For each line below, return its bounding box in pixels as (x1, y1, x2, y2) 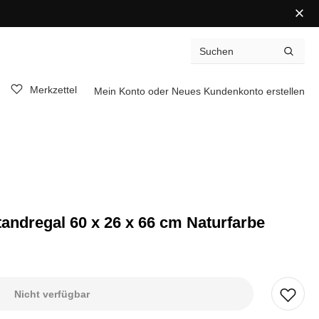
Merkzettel (29, 84, 77, 96)
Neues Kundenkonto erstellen (171, 85, 305, 97)
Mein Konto (93, 85, 148, 97)
